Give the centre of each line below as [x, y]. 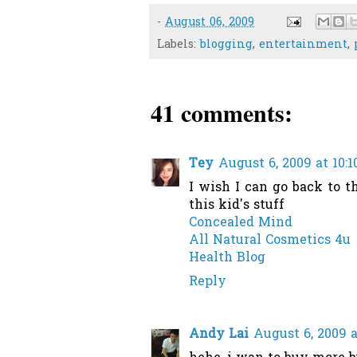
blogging [226, 45]
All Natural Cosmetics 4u [270, 241]
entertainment [303, 45]
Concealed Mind [241, 224]
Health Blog [227, 259]
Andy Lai [219, 335]
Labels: [178, 45]
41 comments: [222, 113]
